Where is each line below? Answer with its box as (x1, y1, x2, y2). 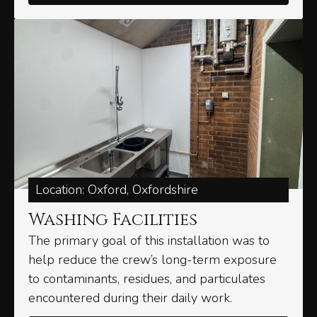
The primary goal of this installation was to (28, 232, 270, 250)
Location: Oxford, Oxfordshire (35, 181, 198, 199)
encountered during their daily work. (28, 289, 232, 307)
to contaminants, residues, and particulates (28, 270, 265, 288)
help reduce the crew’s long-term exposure (28, 251, 277, 269)
